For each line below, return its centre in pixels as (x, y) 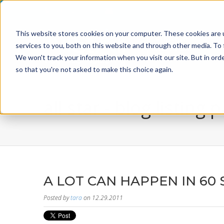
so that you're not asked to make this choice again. (94, 69)
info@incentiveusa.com (154, 10)
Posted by (57, 198)
